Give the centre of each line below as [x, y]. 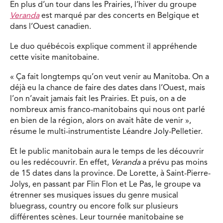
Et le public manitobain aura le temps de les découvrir [107, 152]
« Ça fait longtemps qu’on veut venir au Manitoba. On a [110, 77]
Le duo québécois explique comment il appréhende [104, 47]
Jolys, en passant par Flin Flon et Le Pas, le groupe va [105, 185]
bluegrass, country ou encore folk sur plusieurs [94, 207]
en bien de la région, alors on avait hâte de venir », [101, 121]
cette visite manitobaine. [55, 57]
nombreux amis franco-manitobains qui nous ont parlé [108, 110]
